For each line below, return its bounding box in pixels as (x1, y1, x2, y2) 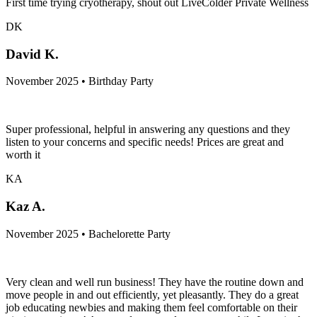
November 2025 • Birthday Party (6, 75, 154, 88)
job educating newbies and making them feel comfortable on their (6, 301, 297, 313)
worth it (6, 149, 40, 161)
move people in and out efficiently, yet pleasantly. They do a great (6, 288, 299, 301)
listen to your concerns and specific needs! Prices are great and (6, 136, 284, 149)
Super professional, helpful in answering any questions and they (6, 123, 290, 136)
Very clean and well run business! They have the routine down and (6, 275, 304, 288)
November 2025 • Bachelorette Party (6, 227, 171, 240)
